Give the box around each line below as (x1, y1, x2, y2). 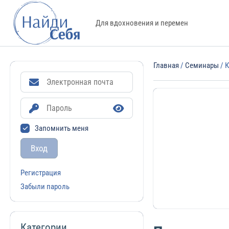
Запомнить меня (35, 124, 88, 133)
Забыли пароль (20, 182, 70, 191)
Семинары (185, 61, 219, 70)
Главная (153, 61, 179, 70)
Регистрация (20, 168, 61, 177)
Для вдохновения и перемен (96, 18, 189, 28)
